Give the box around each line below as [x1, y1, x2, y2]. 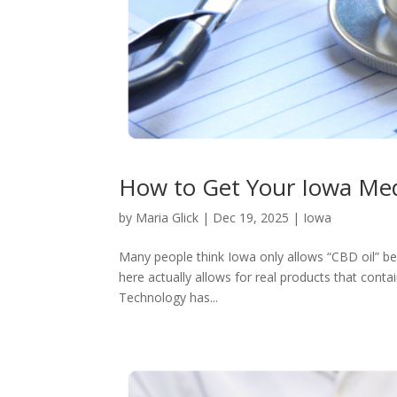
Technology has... [119, 289, 219, 307]
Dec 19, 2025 [213, 209, 290, 227]
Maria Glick [136, 209, 199, 227]
